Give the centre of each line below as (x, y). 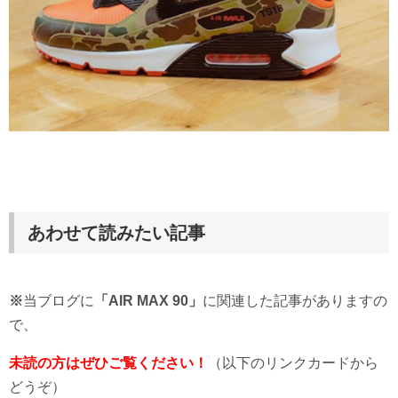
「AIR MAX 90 (141, 300)
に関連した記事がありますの (295, 300)
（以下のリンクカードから (293, 362)
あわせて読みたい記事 (116, 232)
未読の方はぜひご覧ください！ (108, 362)
